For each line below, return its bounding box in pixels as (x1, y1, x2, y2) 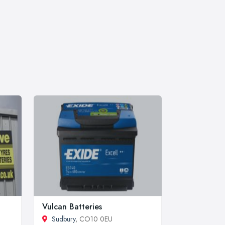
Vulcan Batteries (42, 200, 102, 212)
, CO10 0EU (75, 213, 113, 224)
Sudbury (52, 213, 75, 224)
